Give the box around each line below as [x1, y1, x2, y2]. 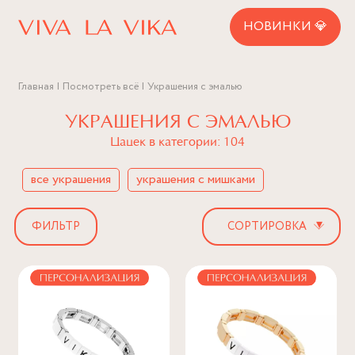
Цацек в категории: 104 [110, 136, 245, 149]
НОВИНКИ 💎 [243, 17, 327, 36]
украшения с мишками [136, 170, 255, 189]
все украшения [31, 170, 111, 189]
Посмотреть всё [63, 79, 139, 94]
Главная [18, 79, 54, 94]
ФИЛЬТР [32, 218, 80, 235]
